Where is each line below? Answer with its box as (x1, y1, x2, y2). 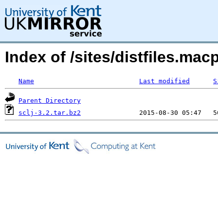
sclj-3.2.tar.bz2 (18, 109, 81, 116)
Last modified (139, 77, 190, 85)
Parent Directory (18, 97, 81, 104)
